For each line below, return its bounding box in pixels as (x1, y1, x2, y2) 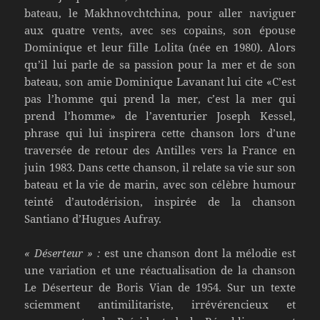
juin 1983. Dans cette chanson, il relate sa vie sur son (24, 159, 296, 174)
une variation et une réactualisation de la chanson (24, 262, 296, 277)
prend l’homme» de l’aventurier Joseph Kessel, (24, 108, 296, 123)
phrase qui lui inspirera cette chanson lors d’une (24, 125, 296, 140)
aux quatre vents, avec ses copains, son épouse (24, 22, 296, 37)
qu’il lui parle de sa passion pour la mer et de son (24, 56, 296, 71)
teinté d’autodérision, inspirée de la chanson (24, 194, 296, 209)
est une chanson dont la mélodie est (99, 245, 296, 260)
